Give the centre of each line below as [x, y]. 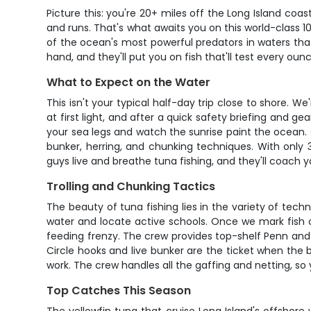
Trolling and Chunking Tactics [131, 186]
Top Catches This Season [119, 291]
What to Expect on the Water [129, 82]
